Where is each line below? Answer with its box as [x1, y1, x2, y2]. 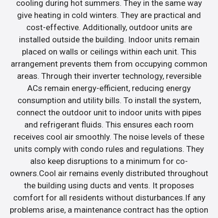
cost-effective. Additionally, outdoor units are [26, 22, 192, 32]
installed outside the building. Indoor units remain [18, 34, 200, 44]
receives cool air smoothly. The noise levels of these [14, 131, 204, 142]
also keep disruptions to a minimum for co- [30, 156, 188, 166]
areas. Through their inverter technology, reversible [17, 71, 201, 81]
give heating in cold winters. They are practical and [17, 10, 201, 20]
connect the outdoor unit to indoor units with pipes [17, 107, 201, 117]
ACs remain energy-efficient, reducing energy [27, 83, 191, 93]
